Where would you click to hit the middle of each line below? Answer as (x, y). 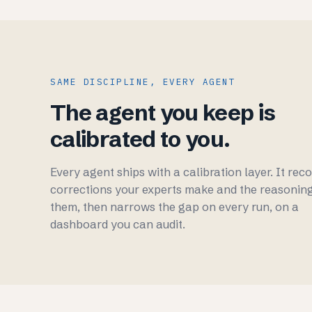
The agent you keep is (163, 112)
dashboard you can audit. (118, 224)
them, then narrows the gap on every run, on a (174, 207)
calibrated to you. (140, 139)
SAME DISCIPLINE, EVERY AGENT (143, 81)
